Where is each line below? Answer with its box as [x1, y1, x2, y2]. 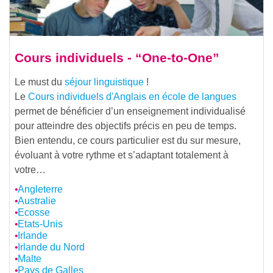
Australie [17, 195, 56, 206]
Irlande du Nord [17, 241, 85, 252]
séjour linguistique [65, 77, 144, 87]
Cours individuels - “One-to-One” [15, 51, 219, 65]
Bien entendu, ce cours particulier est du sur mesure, [15, 135, 241, 146]
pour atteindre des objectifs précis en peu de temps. [15, 121, 236, 131]
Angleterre [17, 183, 63, 194]
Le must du [15, 77, 65, 87]
